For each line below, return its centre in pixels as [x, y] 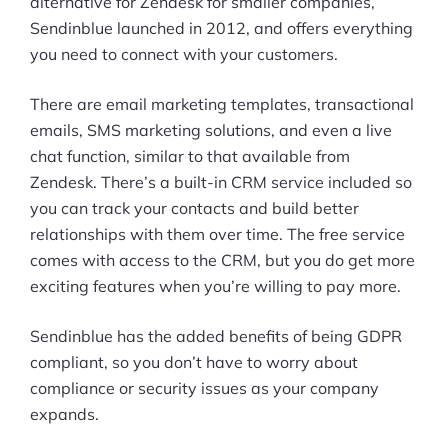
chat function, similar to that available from [190, 155]
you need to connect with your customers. [184, 53]
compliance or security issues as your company [204, 387]
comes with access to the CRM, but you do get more [222, 259]
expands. [64, 413]
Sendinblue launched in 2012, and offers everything [221, 27]
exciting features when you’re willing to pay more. [215, 285]
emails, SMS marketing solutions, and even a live [211, 129]
